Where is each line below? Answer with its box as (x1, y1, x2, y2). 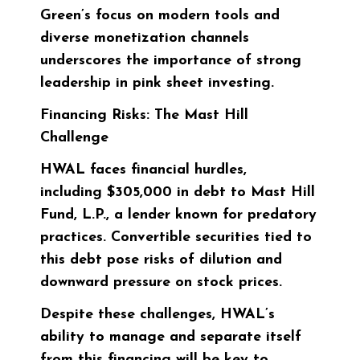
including (40, 185, 107, 201)
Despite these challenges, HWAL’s (40, 307, 275, 323)
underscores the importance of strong (40, 52, 301, 68)
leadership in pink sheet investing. (40, 75, 274, 91)
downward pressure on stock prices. (40, 275, 282, 291)
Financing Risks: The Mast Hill (40, 107, 248, 123)
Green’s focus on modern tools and (40, 7, 280, 23)
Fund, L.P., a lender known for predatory (40, 207, 317, 223)
